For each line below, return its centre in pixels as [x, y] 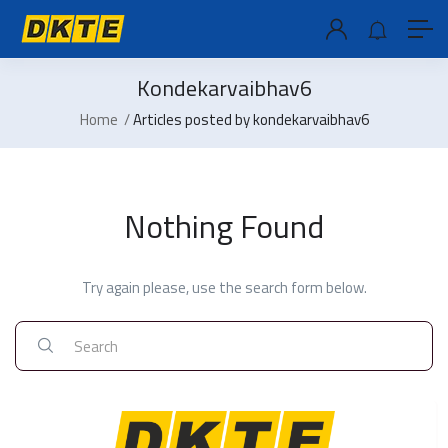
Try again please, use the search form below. [224, 288]
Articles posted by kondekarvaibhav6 [250, 120]
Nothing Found [224, 226]
